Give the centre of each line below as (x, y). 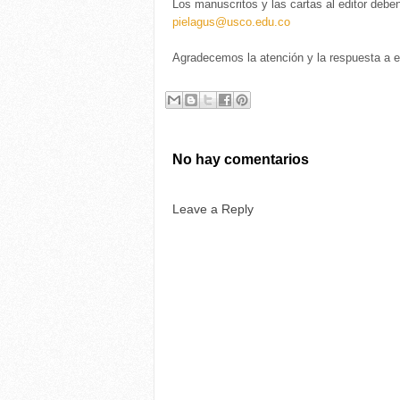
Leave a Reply (213, 208)
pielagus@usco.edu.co (231, 22)
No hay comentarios (241, 159)
